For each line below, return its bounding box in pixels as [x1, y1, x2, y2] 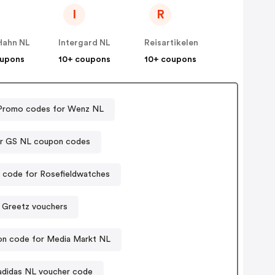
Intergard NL [58, 39, 111, 48]
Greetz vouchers [1, 202, 68, 211]
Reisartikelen [144, 39, 199, 48]
